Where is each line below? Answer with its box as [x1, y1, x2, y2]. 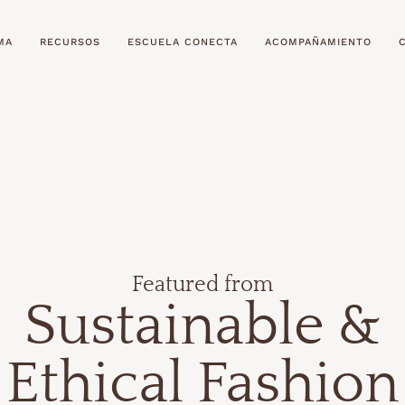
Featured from [132, 273, 273, 297]
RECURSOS [39, 36, 100, 48]
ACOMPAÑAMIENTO [264, 36, 372, 48]
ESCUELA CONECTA [127, 36, 238, 48]
